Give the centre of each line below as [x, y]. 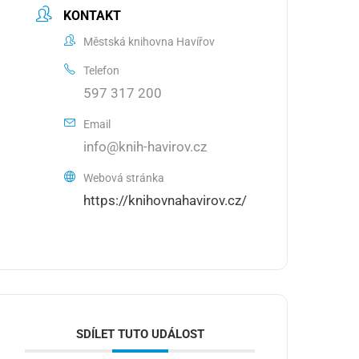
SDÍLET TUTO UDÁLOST [140, 334]
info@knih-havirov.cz [145, 147]
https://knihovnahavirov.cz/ [165, 200]
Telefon [102, 71]
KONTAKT [93, 16]
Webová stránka [124, 178]
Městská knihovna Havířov [149, 42]
